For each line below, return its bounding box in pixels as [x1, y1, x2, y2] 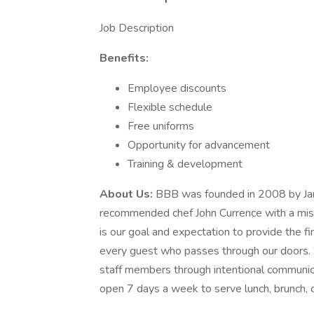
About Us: [100, 186, 156, 202]
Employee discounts [128, 81, 226, 96]
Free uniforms [128, 118, 194, 134]
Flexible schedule [128, 100, 212, 115]
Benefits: [100, 50, 149, 66]
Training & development [128, 156, 243, 172]
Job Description [100, 20, 174, 36]
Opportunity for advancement [128, 137, 270, 153]
